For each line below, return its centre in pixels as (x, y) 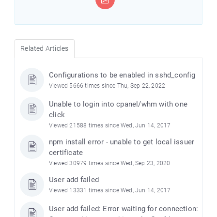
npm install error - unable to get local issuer (122, 142)
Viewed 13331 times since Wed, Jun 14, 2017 (110, 190)
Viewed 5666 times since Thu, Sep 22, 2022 (107, 85)
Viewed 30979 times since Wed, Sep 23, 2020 (110, 163)
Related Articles (45, 48)
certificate (66, 152)
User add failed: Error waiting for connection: (124, 209)
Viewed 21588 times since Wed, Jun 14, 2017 (110, 125)
